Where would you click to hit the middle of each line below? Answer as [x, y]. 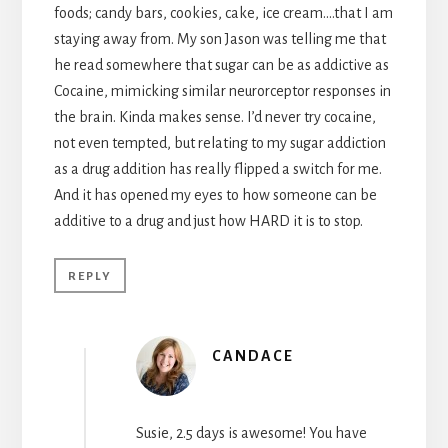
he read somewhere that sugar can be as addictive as [221, 65]
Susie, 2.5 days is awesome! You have [251, 433]
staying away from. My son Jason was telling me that [219, 39]
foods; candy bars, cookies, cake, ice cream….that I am [223, 13]
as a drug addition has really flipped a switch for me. [217, 169]
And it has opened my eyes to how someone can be [215, 195]
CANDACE [252, 356]
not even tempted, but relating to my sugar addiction [219, 143]
